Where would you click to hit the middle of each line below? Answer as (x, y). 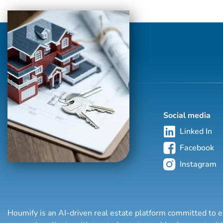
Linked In (196, 132)
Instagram (198, 165)
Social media (187, 115)
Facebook (197, 148)
